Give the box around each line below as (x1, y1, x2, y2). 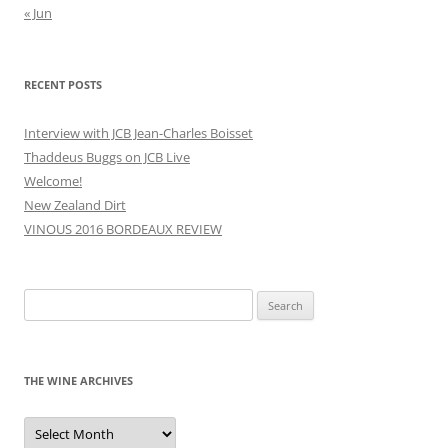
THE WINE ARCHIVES (24, 372, 133, 388)
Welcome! (24, 171, 82, 190)
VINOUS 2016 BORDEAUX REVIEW (24, 219, 222, 238)
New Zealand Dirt (24, 195, 126, 214)
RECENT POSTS (24, 76, 102, 92)
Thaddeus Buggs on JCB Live (24, 147, 190, 166)
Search (23, 290, 63, 309)
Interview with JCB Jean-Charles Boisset (24, 123, 253, 142)
